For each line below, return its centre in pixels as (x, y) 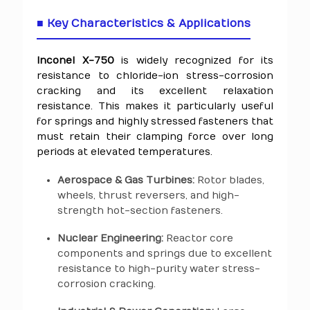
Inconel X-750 (75, 61)
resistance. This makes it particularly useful (155, 106)
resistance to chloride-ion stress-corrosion (155, 76)
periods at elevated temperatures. (125, 152)
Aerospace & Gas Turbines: (126, 180)
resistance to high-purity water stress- (159, 269)
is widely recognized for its (193, 61)
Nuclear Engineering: (110, 238)
